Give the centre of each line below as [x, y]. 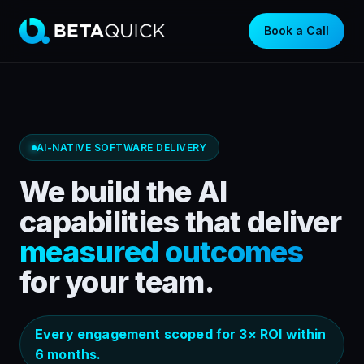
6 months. [68, 354]
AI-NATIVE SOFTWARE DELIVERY [122, 147]
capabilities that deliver [180, 222]
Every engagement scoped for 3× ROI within [181, 334]
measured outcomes [162, 252]
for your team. [117, 282]
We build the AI [123, 192]
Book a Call [297, 30]
